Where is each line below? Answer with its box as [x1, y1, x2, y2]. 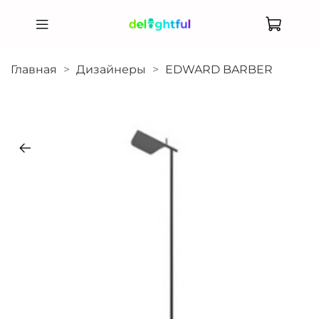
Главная [11, 62, 57, 76]
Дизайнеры [76, 62, 146, 76]
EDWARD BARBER [165, 62, 273, 76]
